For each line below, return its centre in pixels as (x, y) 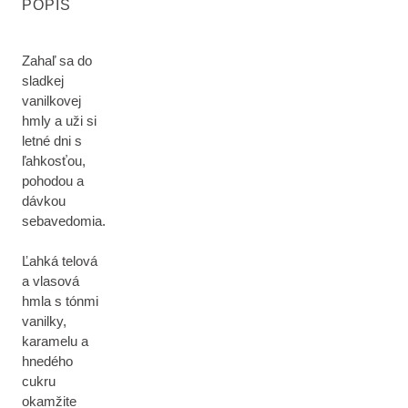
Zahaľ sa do (57, 61)
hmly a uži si (59, 121)
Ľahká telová (60, 261)
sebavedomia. (64, 221)
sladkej (43, 81)
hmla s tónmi (60, 301)
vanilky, (44, 321)
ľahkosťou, (54, 161)
